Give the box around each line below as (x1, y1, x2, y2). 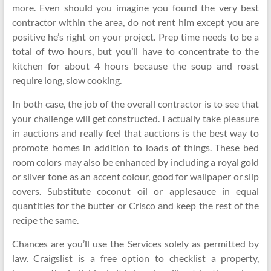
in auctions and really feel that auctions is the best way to (11, 127, 260, 139)
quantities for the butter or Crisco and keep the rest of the (11, 200, 260, 211)
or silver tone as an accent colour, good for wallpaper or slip (11, 171, 260, 182)
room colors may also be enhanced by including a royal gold (11, 156, 260, 168)
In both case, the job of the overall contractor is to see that (11, 98, 260, 109)
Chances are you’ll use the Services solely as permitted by (11, 238, 260, 249)
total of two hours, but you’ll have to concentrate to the (11, 45, 260, 57)
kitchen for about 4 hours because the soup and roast (11, 60, 260, 71)
